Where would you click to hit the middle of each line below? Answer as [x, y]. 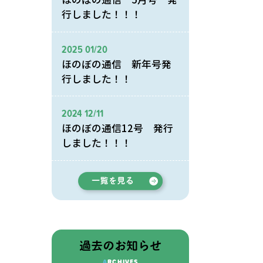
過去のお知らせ [121, 245]
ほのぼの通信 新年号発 [117, 64]
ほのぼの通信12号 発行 [118, 128]
